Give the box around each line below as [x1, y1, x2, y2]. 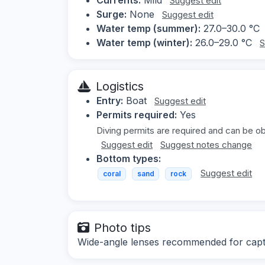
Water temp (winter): [96, 36, 192, 49]
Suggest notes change [160, 138, 252, 150]
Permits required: [96, 108, 177, 121]
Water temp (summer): [96, 22, 201, 34]
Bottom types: [96, 152, 161, 164]
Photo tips [94, 221, 151, 235]
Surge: [96, 8, 127, 20]
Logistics [96, 79, 144, 93]
